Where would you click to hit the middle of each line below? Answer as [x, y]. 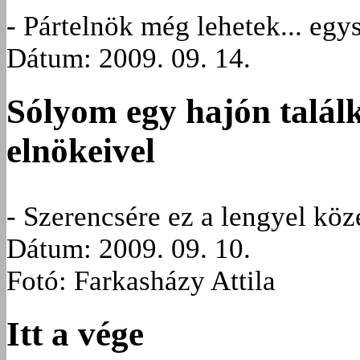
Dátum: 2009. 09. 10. [129, 248]
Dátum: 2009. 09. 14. [129, 58]
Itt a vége [75, 334]
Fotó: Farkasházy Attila [141, 280]
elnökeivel [81, 151]
